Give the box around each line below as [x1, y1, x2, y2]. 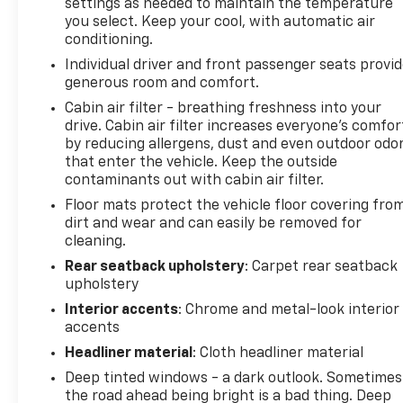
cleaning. [65, 234, 127, 249]
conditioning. [65, 32, 154, 48]
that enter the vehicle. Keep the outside [65, 155, 338, 170]
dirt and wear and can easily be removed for [65, 216, 363, 231]
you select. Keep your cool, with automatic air [65, 14, 376, 30]
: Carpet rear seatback [245, 259, 399, 274]
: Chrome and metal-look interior [178, 302, 400, 318]
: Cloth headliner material [193, 345, 364, 361]
